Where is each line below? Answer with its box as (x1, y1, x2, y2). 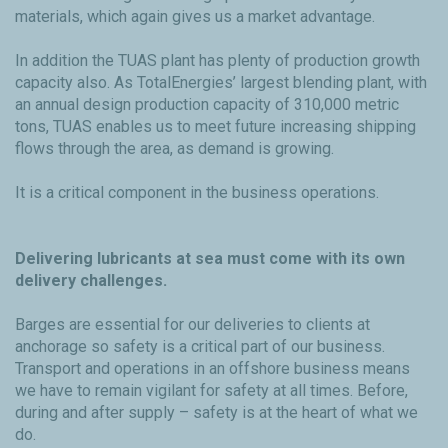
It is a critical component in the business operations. (15, 183, 379, 203)
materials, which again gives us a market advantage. (15, 7, 375, 27)
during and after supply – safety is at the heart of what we (15, 403, 418, 423)
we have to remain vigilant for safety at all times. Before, (15, 381, 408, 401)
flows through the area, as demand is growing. (15, 139, 334, 159)
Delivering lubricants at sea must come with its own (15, 249, 405, 269)
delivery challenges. (15, 271, 167, 291)
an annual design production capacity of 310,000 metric (15, 95, 399, 115)
